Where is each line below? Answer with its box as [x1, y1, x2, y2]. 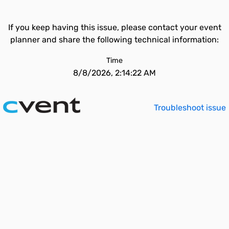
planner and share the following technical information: [10, 35, 219, 44]
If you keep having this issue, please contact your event [8, 22, 221, 32]
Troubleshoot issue [154, 103, 226, 112]
